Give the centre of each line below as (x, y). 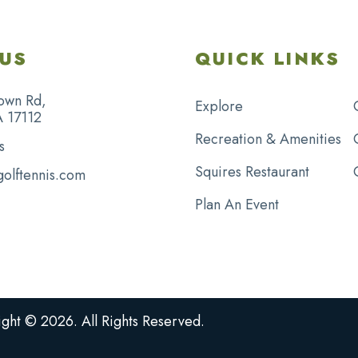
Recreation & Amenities (268, 139)
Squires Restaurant (252, 171)
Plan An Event (237, 204)
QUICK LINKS (268, 58)
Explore (219, 106)
